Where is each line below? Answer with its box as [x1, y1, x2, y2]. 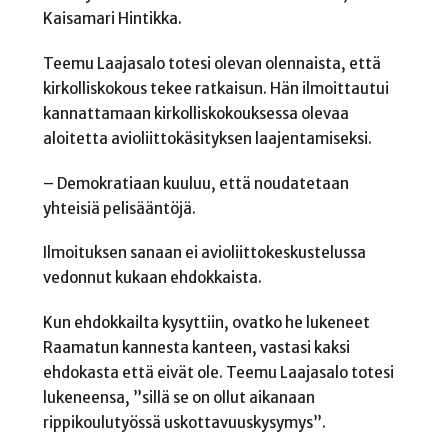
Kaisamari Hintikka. [42, 9, 182, 29]
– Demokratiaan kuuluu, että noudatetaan [42, 173, 349, 193]
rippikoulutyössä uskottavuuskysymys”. [42, 413, 326, 433]
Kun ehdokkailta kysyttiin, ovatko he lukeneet [42, 313, 370, 333]
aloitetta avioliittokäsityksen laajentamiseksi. [42, 129, 372, 149]
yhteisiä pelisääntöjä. [42, 198, 196, 218]
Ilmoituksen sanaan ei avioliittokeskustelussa [42, 243, 366, 263]
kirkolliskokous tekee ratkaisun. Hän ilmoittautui [42, 79, 389, 99]
